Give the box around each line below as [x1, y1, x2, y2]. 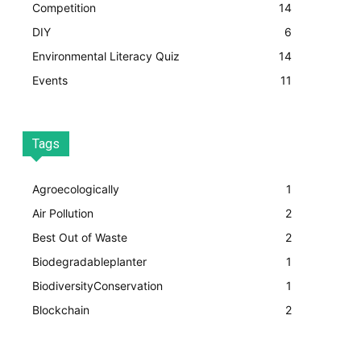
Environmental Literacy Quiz [32, 49, 180, 64]
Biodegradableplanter [32, 255, 147, 269]
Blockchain [32, 303, 89, 317]
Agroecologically [32, 182, 119, 197]
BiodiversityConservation [32, 279, 163, 293]
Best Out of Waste [32, 230, 127, 245]
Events [32, 73, 68, 88]
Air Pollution [32, 206, 93, 221]
